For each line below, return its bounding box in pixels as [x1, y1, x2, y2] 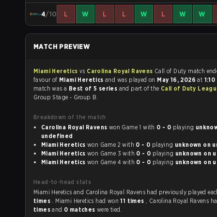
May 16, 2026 [157, 76, 198, 83]
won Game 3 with [123, 150, 137, 157]
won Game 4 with [123, 158, 137, 166]
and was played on [105, 76, 157, 83]
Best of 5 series [68, 85, 119, 92]
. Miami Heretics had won [52, 197, 121, 204]
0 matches [63, 206, 97, 213]
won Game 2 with [122, 141, 136, 148]
